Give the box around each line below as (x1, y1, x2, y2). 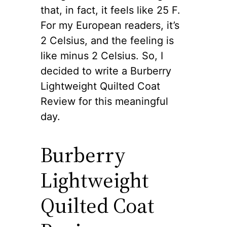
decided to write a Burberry (41, 64, 171, 77)
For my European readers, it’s (41, 19, 179, 31)
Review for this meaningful (41, 95, 168, 107)
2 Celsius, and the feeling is (41, 34, 174, 47)
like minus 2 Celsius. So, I (41, 49, 163, 62)
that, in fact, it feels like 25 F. (41, 4, 180, 16)
